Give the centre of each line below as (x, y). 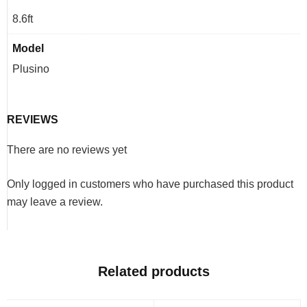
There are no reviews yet (67, 150)
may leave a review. (55, 202)
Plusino (31, 69)
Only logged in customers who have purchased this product (150, 184)
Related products (154, 271)
